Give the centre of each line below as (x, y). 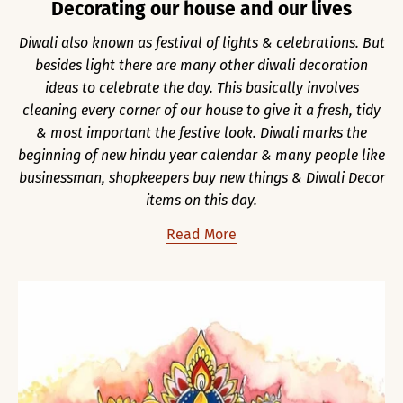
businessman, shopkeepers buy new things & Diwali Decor (201, 177)
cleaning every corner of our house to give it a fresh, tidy (201, 110)
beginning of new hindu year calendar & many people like (201, 155)
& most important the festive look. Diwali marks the (201, 132)
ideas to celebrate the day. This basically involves (201, 87)
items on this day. (201, 200)
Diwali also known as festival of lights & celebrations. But (201, 42)
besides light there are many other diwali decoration (201, 65)
